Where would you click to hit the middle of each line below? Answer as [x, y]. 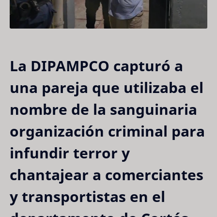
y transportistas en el [87, 196]
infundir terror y [70, 153]
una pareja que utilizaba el [107, 87]
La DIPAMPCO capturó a [96, 65]
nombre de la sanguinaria [103, 109]
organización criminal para [107, 131]
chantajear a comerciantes [107, 174]
